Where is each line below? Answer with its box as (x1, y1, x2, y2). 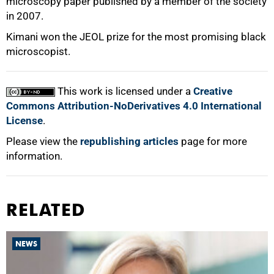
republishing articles (80, 135, 179, 147)
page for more (179, 135, 247, 147)
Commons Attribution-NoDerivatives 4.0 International (6, 100, 262, 112)
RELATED (6, 199, 86, 220)
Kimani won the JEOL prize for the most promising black (6, 31, 266, 43)
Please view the (6, 135, 80, 147)
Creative (193, 85, 232, 97)
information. (6, 150, 62, 162)
